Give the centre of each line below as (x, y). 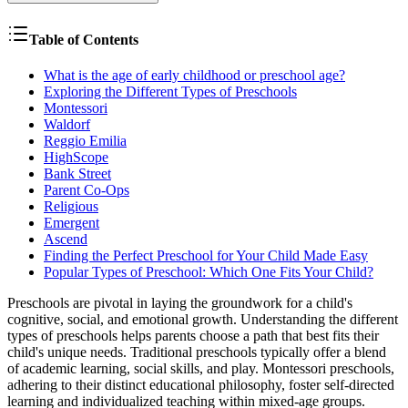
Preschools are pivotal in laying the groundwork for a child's (180, 303)
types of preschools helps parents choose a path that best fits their (193, 336)
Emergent (71, 223)
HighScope (76, 158)
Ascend (66, 240)
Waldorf (67, 125)
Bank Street (77, 174)
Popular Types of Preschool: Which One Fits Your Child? (209, 272)
